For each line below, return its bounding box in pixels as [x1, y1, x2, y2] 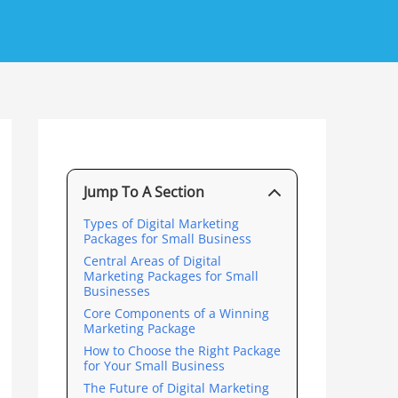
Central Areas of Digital [83, 252, 221, 270]
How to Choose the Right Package [83, 342, 281, 360]
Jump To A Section [83, 182, 204, 203]
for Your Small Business [83, 357, 225, 375]
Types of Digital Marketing [83, 215, 239, 233]
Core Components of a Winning [83, 305, 269, 322]
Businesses [83, 283, 150, 300]
